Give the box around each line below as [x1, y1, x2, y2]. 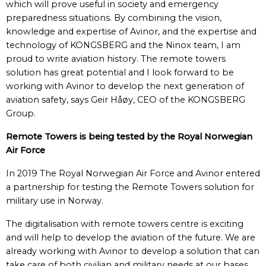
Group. [6, 108, 36, 119]
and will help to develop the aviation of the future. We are [6, 232, 255, 243]
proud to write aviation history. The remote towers [6, 53, 226, 64]
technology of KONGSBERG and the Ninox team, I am [6, 40, 240, 50]
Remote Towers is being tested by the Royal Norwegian [6, 131, 252, 142]
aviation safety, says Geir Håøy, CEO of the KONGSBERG [6, 94, 245, 105]
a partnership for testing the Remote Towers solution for [6, 182, 254, 192]
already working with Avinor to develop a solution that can [6, 246, 259, 256]
